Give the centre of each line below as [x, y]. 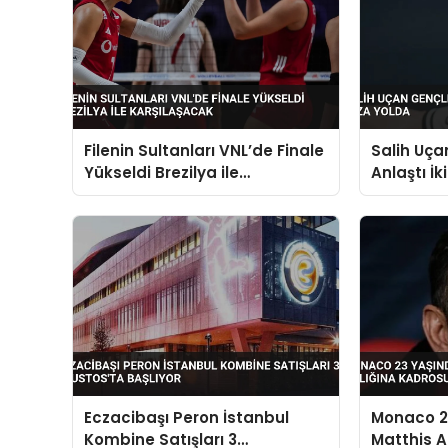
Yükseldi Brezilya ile [162, 172]
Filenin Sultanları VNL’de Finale [204, 150]
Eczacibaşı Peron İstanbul [187, 418]
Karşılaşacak [136, 194]
